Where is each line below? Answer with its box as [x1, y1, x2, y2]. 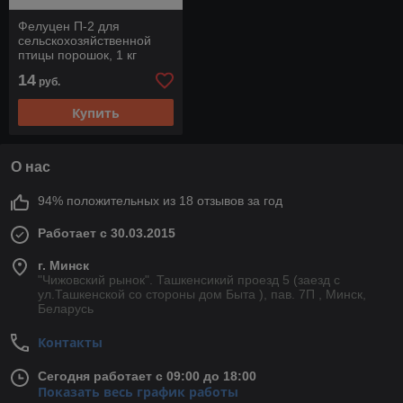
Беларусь [38, 301, 94, 317]
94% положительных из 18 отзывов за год [38, 193, 282, 209]
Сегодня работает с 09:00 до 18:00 [38, 369, 256, 384]
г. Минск [38, 258, 89, 273]
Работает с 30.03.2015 [38, 226, 175, 241]
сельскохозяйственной [18, 33, 151, 49]
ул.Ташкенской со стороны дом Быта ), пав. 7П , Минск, [38, 287, 366, 302]
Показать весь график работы [38, 383, 238, 401]
